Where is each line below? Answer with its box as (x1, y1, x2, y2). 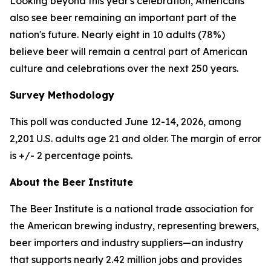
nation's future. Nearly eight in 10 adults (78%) (10, 28, 225, 41)
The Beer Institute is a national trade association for (10, 203, 253, 215)
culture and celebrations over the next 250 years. (10, 62, 238, 74)
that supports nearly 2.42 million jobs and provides (10, 253, 242, 266)
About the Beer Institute (10, 176, 136, 188)
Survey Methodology (10, 89, 114, 101)
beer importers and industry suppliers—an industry (10, 237, 243, 249)
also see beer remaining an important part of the (10, 11, 237, 24)
